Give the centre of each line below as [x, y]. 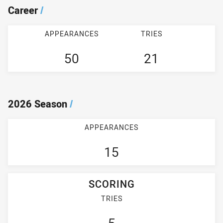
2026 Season [38, 104]
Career [23, 10]
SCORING [111, 184]
